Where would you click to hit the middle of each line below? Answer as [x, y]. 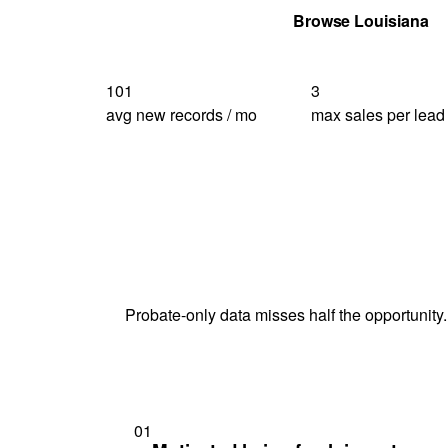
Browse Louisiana [360, 20]
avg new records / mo [181, 114]
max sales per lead [378, 114]
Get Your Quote [187, 20]
